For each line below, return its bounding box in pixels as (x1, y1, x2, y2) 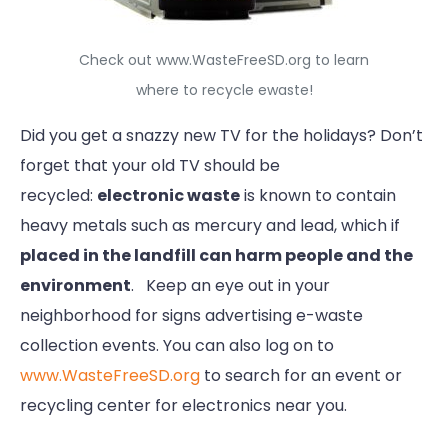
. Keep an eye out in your (131, 274, 330, 298)
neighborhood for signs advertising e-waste (20, 304, 363, 328)
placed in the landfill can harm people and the (20, 244, 413, 268)
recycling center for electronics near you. (20, 394, 347, 418)
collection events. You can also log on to (20, 334, 334, 358)
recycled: (20, 184, 97, 208)
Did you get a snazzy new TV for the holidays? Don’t (20, 124, 423, 148)
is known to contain (240, 184, 396, 208)
